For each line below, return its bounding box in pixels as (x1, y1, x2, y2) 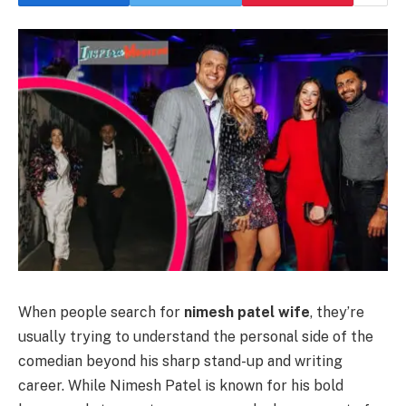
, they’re (310, 303, 364, 321)
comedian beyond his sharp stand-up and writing (18, 352, 343, 370)
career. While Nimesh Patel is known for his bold (18, 376, 343, 394)
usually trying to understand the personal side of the (18, 327, 373, 345)
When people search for (18, 303, 184, 321)
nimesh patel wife (184, 303, 310, 321)
